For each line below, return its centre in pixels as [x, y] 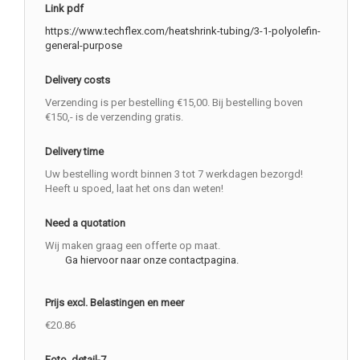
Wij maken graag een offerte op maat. [133, 246]
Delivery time [74, 152]
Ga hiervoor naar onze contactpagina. [152, 260]
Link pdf [64, 9]
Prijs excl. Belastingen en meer [115, 303]
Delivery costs [78, 80]
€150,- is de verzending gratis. [114, 117]
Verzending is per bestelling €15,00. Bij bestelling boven [174, 103]
